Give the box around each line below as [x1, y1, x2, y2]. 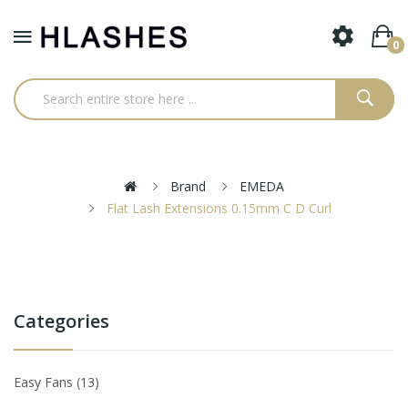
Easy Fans [14, 372, 76, 391]
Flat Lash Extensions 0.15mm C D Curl [107, 199, 331, 217]
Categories [14, 308, 109, 333]
